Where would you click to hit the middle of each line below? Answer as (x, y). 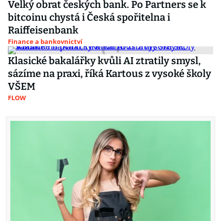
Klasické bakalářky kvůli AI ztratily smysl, (104, 61)
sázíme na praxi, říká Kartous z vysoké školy (110, 74)
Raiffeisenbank (43, 30)
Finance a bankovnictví (45, 41)
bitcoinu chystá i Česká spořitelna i (89, 17)
